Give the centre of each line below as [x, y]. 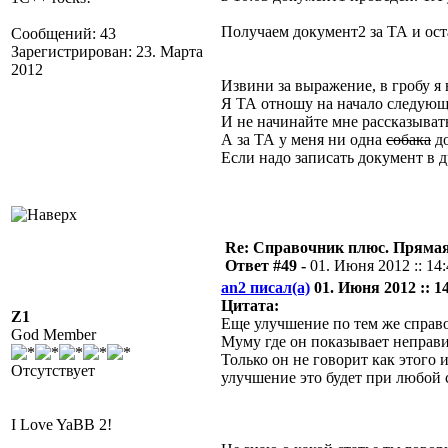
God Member [53, 334]
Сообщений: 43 [63, 33]
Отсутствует [53, 370]
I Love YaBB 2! [61, 424]
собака [408, 139]
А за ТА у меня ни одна [303, 139]
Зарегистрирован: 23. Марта [107, 51]
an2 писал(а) [265, 287]
